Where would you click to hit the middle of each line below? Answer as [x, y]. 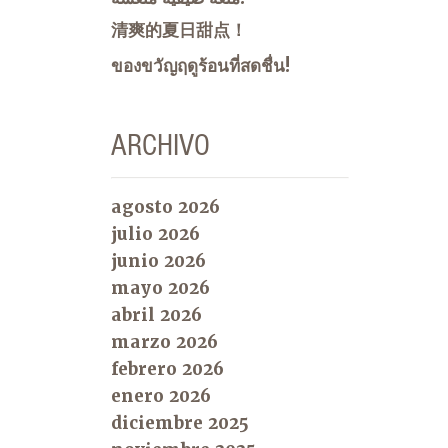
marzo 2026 [164, 341]
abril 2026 [156, 314]
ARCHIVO [160, 144]
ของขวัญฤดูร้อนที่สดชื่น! [200, 65]
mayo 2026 [160, 287]
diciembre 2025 [180, 422]
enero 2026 [161, 395]
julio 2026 [155, 233]
